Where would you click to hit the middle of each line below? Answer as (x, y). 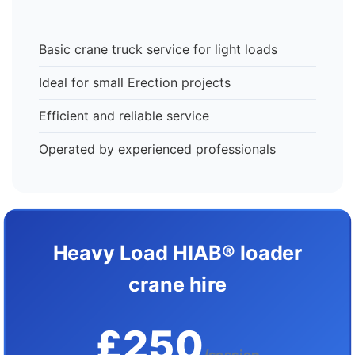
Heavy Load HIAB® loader (177, 253)
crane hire (177, 284)
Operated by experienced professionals (157, 149)
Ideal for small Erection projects (135, 82)
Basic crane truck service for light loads (158, 49)
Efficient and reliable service (124, 116)
